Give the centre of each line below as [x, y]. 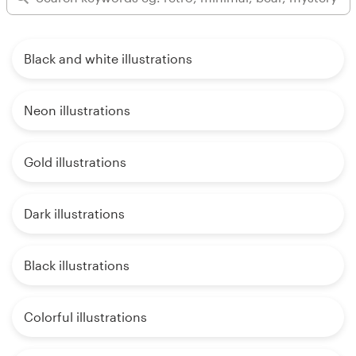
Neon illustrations [77, 110]
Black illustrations [77, 265]
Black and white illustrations [108, 58]
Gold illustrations [75, 161]
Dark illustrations [74, 213]
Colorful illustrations [85, 316]
